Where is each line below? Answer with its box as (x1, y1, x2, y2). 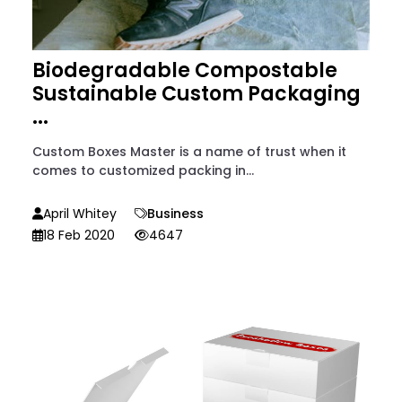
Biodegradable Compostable (32, 56, 337, 84)
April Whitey (43, 204, 117, 223)
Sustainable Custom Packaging (32, 79, 361, 108)
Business (147, 204, 204, 223)
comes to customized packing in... (32, 161, 254, 179)
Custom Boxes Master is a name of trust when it (32, 142, 346, 161)
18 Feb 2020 (43, 225, 115, 244)
